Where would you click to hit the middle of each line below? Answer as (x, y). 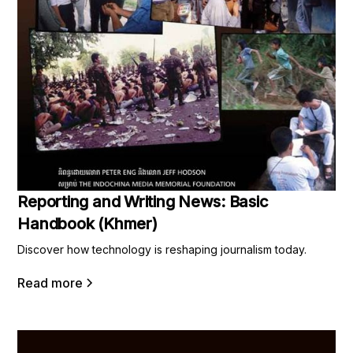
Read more (50, 282)
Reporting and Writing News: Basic (143, 201)
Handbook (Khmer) (87, 223)
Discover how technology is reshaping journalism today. (162, 249)
